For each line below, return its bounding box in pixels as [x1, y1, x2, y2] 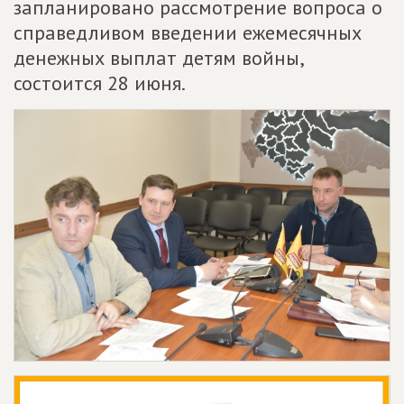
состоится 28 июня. [14, 70, 186, 96]
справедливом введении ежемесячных [14, 20, 362, 45]
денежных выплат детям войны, [14, 45, 303, 70]
